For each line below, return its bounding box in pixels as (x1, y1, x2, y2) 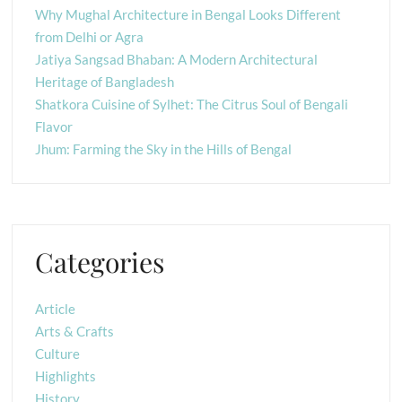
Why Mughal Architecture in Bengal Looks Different (35, 6, 342, 23)
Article (35, 300, 76, 317)
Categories (35, 244, 165, 281)
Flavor (35, 118, 74, 135)
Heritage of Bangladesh (35, 74, 175, 91)
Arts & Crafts (35, 322, 115, 339)
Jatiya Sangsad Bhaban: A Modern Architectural (35, 51, 319, 68)
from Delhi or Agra (35, 29, 144, 46)
